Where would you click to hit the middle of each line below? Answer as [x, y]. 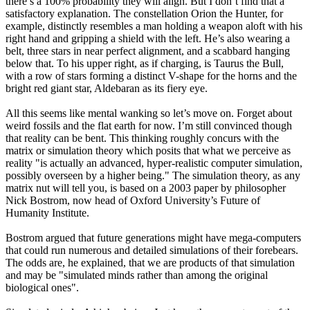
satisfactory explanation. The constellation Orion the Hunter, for [144, 14]
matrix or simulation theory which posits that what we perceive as [148, 151]
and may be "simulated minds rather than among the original [137, 275]
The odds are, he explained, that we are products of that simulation [150, 263]
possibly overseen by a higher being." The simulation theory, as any [153, 176]
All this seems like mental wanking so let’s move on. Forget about [149, 113]
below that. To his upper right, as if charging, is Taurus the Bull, [145, 64]
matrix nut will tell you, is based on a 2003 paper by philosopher [146, 188]
